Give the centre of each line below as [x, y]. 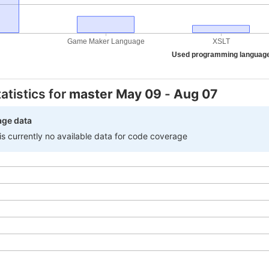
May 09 [140, 94]
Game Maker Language [106, 41]
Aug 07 [195, 94]
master [92, 94]
